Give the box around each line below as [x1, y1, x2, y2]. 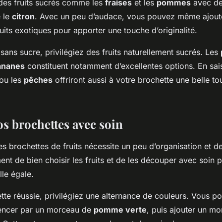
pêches [24, 75, 53, 85]
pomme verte [94, 205, 147, 215]
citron [12, 11, 35, 22]
